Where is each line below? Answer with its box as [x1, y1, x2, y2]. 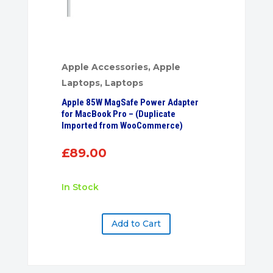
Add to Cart [112, 218, 161, 230]
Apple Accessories [62, 61, 149, 73]
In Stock [64, 181, 99, 193]
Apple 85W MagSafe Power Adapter [62, 96, 199, 108]
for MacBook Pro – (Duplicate [62, 108, 176, 119]
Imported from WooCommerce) [62, 119, 183, 131]
